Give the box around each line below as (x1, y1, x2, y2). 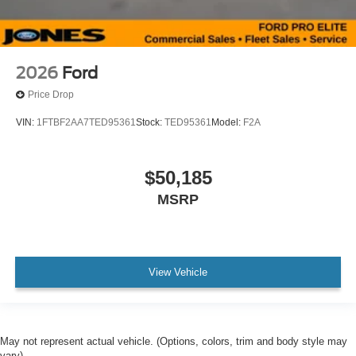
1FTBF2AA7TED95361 (37, 117, 136, 129)
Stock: (136, 117, 164, 129)
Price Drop (28, 89, 74, 101)
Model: (211, 117, 243, 129)
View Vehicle (149, 266, 207, 279)
